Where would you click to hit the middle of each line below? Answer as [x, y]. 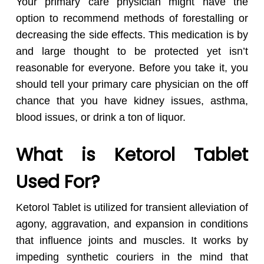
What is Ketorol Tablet [132, 155]
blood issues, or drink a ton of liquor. [100, 118]
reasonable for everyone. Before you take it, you [132, 68]
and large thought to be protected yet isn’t [132, 52]
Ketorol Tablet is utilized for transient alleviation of [132, 208]
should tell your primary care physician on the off [132, 85]
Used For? [57, 182]
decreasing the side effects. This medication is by [132, 35]
